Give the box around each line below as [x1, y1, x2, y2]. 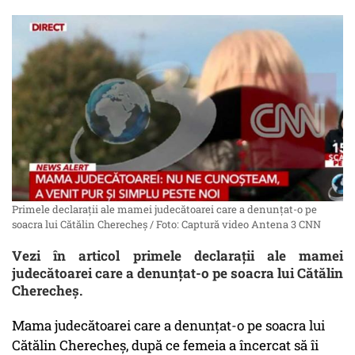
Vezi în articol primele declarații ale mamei [12, 246, 343, 265]
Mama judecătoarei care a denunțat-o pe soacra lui [12, 316, 325, 335]
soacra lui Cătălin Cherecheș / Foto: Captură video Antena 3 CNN [12, 217, 321, 232]
